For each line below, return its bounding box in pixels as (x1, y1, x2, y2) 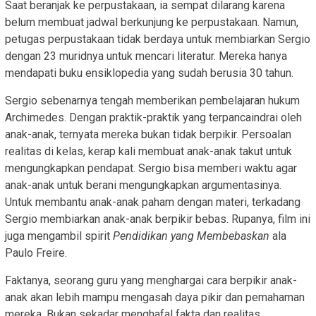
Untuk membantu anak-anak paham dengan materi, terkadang (5, 195, 300, 209)
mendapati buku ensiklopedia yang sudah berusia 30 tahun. (5, 66, 293, 80)
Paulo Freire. (5, 245, 67, 260)
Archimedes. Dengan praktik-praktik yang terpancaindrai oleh (5, 110, 302, 124)
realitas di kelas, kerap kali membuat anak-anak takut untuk (5, 144, 292, 158)
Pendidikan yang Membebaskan (113, 229, 269, 243)
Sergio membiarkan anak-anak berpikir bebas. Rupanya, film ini (5, 212, 310, 226)
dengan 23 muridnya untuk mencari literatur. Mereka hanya (5, 49, 287, 63)
